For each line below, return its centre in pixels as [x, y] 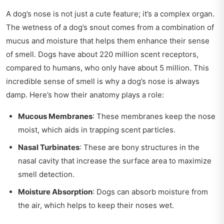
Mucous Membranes [55, 116]
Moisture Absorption [55, 192]
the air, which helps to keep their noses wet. [96, 205]
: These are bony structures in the [139, 147]
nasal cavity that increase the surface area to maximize [115, 161]
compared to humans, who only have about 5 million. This [107, 68]
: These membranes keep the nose [154, 116]
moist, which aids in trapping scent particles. [97, 130]
